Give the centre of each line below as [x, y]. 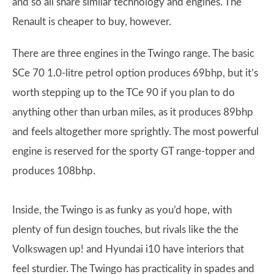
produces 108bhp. [54, 171]
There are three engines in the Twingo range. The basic [133, 54]
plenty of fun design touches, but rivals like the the [125, 230]
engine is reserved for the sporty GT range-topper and [134, 151]
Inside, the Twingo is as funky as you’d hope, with [122, 210]
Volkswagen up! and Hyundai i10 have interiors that [128, 249]
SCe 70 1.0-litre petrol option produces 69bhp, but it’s [135, 73]
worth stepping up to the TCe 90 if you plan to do [124, 93]
